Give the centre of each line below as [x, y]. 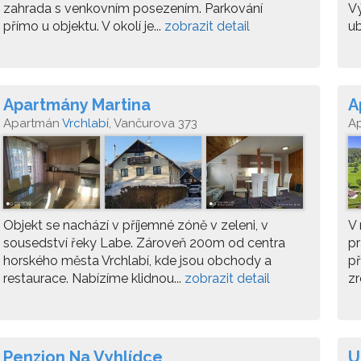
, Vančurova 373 [153, 123]
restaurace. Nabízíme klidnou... [94, 278]
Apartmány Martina [77, 105]
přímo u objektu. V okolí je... [84, 26]
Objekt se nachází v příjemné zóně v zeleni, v [136, 225]
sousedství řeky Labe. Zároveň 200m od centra [144, 243]
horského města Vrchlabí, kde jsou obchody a [137, 261]
